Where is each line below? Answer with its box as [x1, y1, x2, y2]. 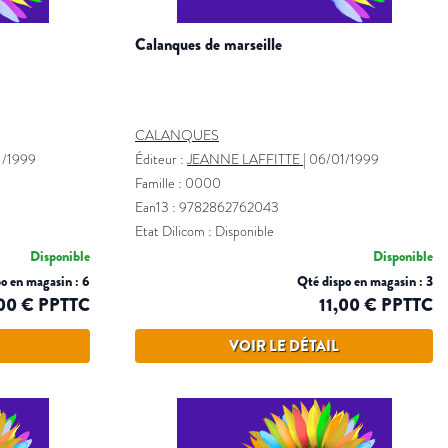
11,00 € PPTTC [319, 292, 433, 318]
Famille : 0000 [135, 174, 221, 193]
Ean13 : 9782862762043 [135, 198, 279, 217]
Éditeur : [135, 150, 187, 169]
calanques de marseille [146, 33, 282, 56]
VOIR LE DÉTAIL [229, 335, 339, 357]
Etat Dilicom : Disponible [135, 222, 274, 241]
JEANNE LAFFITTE [187, 150, 300, 169]
